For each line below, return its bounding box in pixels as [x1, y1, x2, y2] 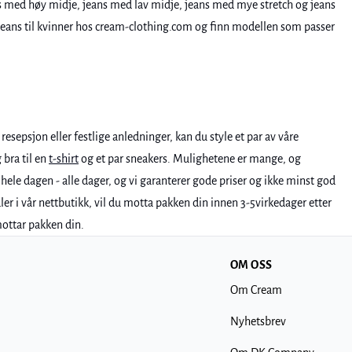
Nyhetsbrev [230, 315, 286, 328]
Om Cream [230, 284, 282, 296]
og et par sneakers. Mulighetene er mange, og [79, 152, 301, 165]
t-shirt [49, 152, 79, 165]
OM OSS [230, 258, 273, 271]
